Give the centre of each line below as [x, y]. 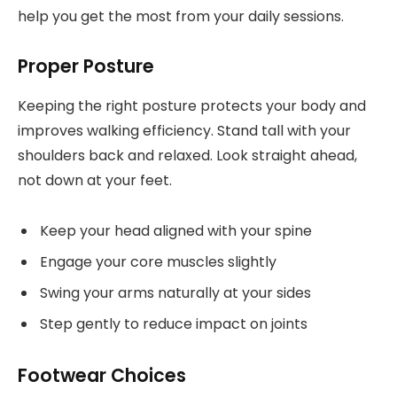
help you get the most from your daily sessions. [181, 16]
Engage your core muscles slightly [158, 261]
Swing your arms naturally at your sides [175, 292]
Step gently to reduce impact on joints [174, 323]
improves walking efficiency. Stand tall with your [184, 130]
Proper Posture [86, 66]
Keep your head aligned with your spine [176, 230]
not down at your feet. [95, 180]
